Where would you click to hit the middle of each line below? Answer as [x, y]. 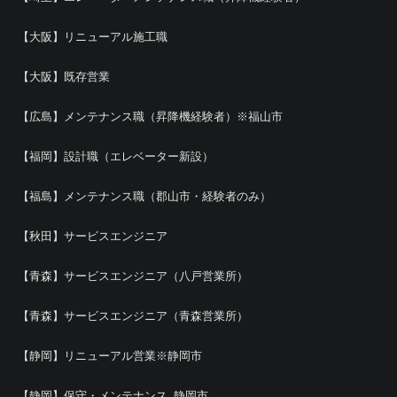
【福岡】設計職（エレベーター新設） [116, 156]
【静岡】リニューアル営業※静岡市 [110, 356]
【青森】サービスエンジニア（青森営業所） [133, 316]
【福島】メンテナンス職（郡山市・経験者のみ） [144, 196]
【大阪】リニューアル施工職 [93, 37]
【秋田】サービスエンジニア [93, 236]
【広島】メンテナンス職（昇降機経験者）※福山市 [150, 117]
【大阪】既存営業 [64, 77]
